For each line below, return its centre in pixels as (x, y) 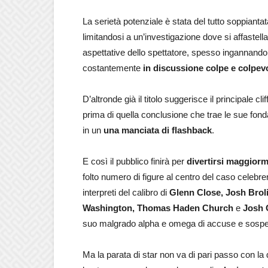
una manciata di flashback (158, 130)
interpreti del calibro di (126, 192)
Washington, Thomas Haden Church (158, 208)
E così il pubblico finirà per (135, 161)
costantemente (113, 68)
